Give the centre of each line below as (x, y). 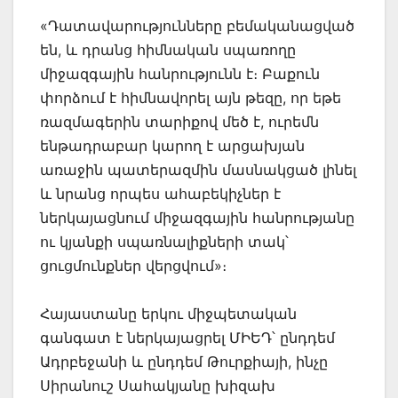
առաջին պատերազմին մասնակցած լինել (198, 169)
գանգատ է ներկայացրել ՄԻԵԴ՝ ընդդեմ (187, 337)
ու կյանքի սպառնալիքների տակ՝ (164, 241)
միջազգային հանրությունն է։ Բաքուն (180, 73)
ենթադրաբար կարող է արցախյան (172, 145)
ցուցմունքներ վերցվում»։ (133, 265)
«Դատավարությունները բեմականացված (197, 25)
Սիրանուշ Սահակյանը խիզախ (158, 385)
